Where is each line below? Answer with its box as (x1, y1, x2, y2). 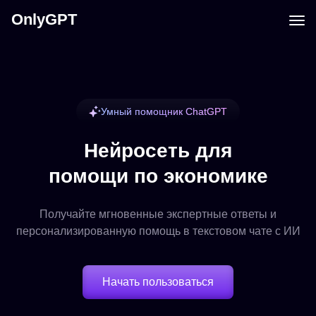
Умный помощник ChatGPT (101, 106, 227, 117)
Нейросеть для (84, 140, 232, 162)
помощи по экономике (48, 165, 268, 187)
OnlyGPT (11, 11, 77, 28)
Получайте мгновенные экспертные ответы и (39, 208, 276, 220)
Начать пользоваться (102, 276, 214, 288)
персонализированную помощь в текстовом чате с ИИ (16, 225, 300, 237)
